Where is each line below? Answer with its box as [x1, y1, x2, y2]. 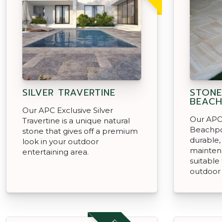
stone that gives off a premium [22, 126, 138, 136]
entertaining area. [22, 147, 89, 157]
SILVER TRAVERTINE [22, 85, 115, 100]
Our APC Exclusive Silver [22, 105, 113, 115]
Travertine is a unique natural [22, 115, 130, 125]
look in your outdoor [22, 136, 99, 146]
